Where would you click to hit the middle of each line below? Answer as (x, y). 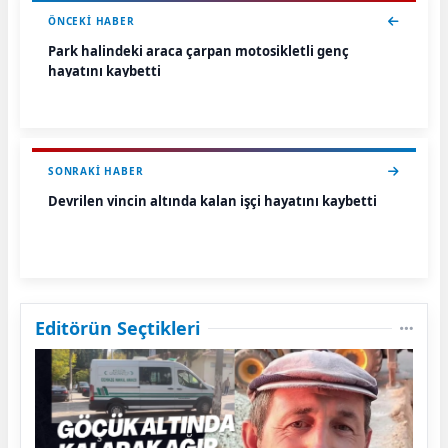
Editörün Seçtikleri (117, 328)
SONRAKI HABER (96, 171)
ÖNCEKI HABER (91, 21)
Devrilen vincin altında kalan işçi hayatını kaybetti (212, 201)
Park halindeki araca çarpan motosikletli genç (198, 51)
